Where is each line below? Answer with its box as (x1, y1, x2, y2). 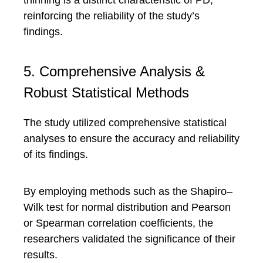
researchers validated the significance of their (23, 233, 235, 245)
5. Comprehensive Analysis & (23, 63, 205, 79)
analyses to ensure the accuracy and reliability (23, 133, 240, 144)
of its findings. (23, 149, 88, 160)
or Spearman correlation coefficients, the (23, 217, 213, 229)
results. (23, 249, 58, 261)
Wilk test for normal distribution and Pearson (23, 201, 231, 213)
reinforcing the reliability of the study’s (23, 10, 200, 22)
